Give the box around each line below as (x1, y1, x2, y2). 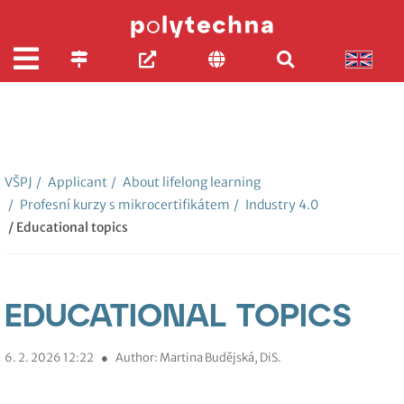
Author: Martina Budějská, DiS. (115, 350, 281, 364)
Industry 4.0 (243, 197, 318, 213)
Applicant (45, 174, 107, 190)
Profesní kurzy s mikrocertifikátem (17, 197, 230, 213)
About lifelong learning (120, 174, 261, 190)
